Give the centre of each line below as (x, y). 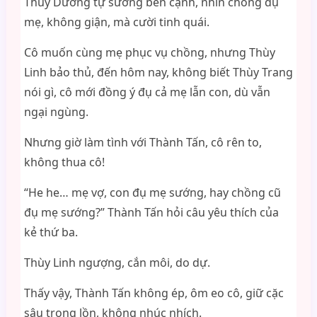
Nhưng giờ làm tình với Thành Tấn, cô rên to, (143, 142)
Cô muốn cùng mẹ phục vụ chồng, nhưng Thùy (149, 52)
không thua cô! (64, 162)
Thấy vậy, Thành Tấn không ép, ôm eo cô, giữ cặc (154, 293)
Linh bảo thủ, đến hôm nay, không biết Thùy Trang (158, 72)
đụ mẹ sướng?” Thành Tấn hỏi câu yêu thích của (151, 212)
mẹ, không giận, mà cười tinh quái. (116, 22)
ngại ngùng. (56, 112)
